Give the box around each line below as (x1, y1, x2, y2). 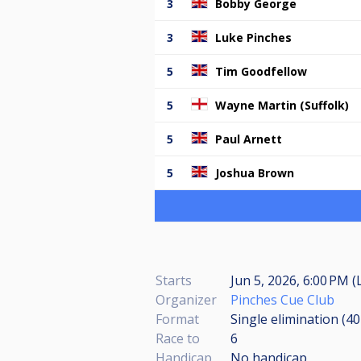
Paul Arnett (215, 131, 282, 147)
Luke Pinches (215, 29, 292, 45)
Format (156, 309, 199, 328)
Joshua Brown (215, 164, 294, 180)
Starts (156, 271, 192, 289)
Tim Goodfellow (215, 63, 307, 79)
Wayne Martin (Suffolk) (215, 97, 349, 113)
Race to (156, 329, 200, 347)
